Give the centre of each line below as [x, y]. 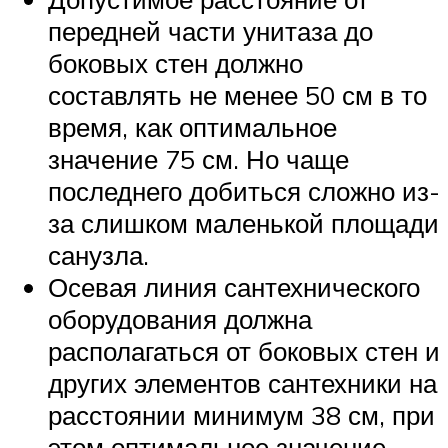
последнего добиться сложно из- [244, 191]
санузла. [98, 255]
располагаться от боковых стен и [244, 351]
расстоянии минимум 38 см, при [241, 415]
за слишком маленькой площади [243, 223]
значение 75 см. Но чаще [198, 159]
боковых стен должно [175, 63]
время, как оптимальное [192, 127]
